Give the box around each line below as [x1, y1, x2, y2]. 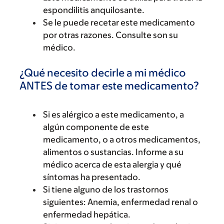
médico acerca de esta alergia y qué [43, 159, 181, 169]
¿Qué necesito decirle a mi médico [19, 66, 186, 79]
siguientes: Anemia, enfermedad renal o [43, 197, 198, 207]
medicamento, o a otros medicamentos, [43, 134, 200, 144]
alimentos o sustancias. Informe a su [43, 147, 183, 157]
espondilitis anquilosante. [43, 5, 144, 15]
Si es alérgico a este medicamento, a [43, 109, 184, 119]
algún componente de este [43, 122, 149, 132]
